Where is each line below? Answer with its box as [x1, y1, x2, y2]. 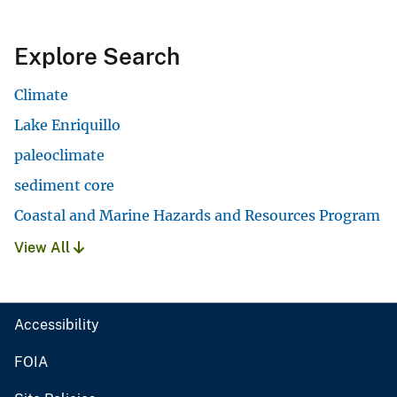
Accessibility [14, 316, 99, 334]
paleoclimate [14, 146, 105, 165]
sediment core [14, 176, 114, 195]
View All [14, 239, 74, 257]
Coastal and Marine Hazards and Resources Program [14, 206, 380, 225]
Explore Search [14, 43, 180, 71]
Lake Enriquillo [14, 116, 121, 135]
